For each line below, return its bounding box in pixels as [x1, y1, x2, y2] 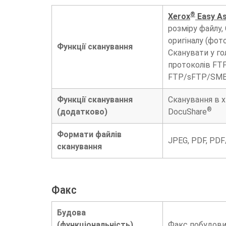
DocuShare [168, 107, 207, 117]
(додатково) [57, 107, 107, 117]
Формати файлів [57, 130, 122, 140]
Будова [57, 208, 86, 218]
